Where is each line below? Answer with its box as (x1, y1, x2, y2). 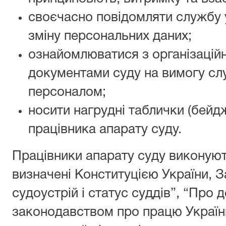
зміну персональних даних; (28, 30, 192, 42)
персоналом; (28, 86, 106, 98)
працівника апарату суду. (28, 124, 182, 136)
